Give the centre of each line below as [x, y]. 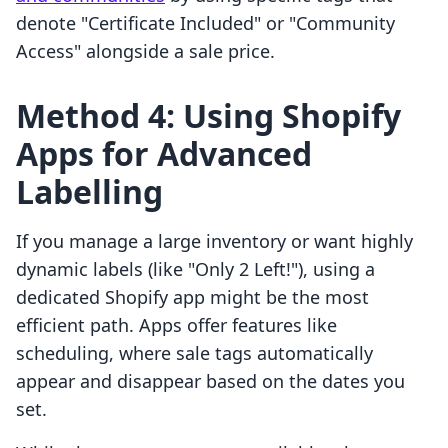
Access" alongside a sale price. [145, 51]
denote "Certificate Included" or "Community [205, 23]
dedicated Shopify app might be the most [192, 297]
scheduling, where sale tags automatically [194, 353]
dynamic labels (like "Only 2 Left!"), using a [195, 269]
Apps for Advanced [164, 154]
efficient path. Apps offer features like [176, 325]
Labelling [89, 192]
